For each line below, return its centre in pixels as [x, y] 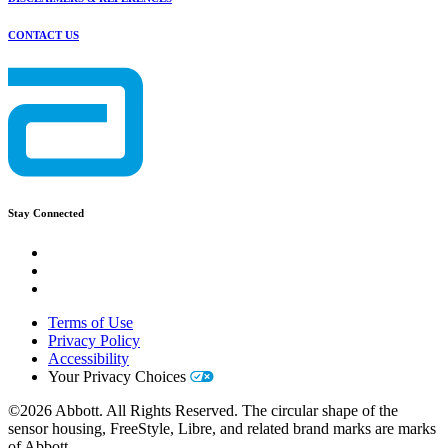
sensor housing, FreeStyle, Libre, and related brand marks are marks [222, 428]
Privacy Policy [94, 340]
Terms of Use [90, 322]
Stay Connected [55, 212]
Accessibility [88, 358]
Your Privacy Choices [119, 376]
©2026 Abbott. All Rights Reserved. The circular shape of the [203, 410]
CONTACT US [43, 35]
